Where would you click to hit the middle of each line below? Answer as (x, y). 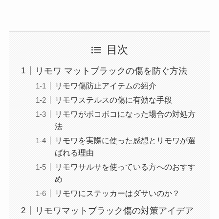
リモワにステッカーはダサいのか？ (117, 193)
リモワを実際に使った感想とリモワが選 (125, 140)
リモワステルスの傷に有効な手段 (113, 99)
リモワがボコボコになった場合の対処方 (125, 114)
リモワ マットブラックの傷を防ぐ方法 (111, 71)
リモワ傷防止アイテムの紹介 (105, 85)
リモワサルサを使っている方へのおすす (125, 167)
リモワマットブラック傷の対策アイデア (114, 211)
